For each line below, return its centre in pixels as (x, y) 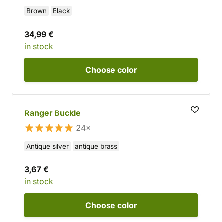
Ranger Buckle (53, 113)
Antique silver (48, 146)
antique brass (96, 146)
